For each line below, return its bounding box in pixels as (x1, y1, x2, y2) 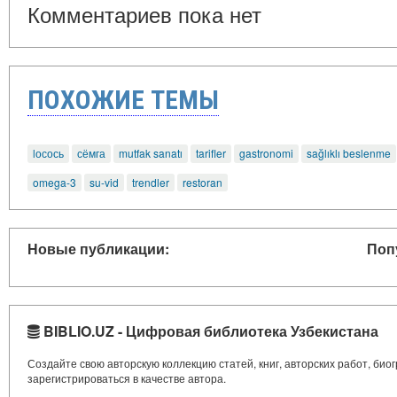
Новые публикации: (27, 238, 169, 260)
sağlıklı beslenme (307, 145, 391, 161)
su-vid (90, 175, 119, 190)
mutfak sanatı (119, 145, 183, 161)
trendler (132, 175, 169, 190)
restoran (183, 175, 222, 190)
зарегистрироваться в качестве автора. (27, 370, 226, 386)
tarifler (196, 145, 226, 161)
